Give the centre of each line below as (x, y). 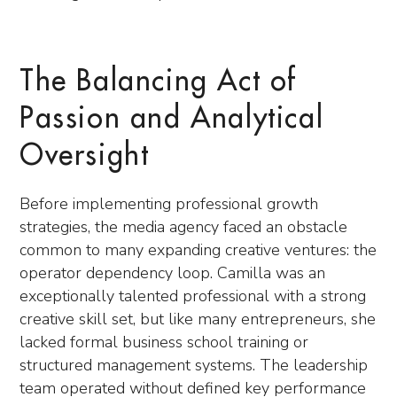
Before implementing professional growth (169, 204)
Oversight (85, 156)
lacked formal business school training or (164, 342)
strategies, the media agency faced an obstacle (183, 227)
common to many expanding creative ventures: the (198, 250)
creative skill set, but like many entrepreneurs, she (198, 319)
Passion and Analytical (172, 119)
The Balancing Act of (159, 82)
